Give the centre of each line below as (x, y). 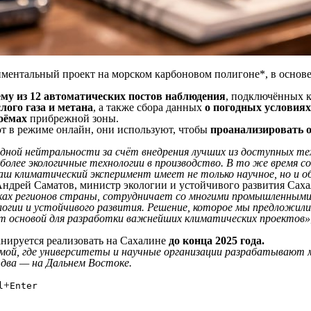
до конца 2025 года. (217, 241)
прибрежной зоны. (73, 118)
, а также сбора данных (149, 107)
